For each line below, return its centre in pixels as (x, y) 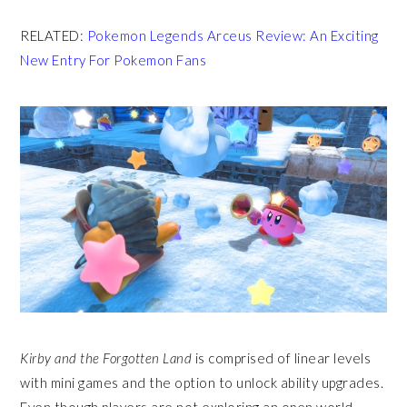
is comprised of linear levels (283, 357)
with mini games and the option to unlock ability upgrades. (202, 382)
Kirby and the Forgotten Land (108, 357)
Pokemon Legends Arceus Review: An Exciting (233, 35)
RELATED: (54, 35)
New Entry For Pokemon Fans (114, 60)
